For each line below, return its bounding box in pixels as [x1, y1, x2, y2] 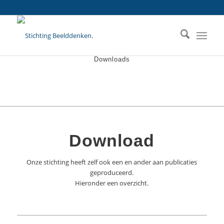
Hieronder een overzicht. [75, 178, 149, 187]
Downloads [94, 55, 130, 63]
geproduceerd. [90, 168, 134, 177]
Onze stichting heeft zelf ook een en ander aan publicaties [26, 157, 197, 166]
